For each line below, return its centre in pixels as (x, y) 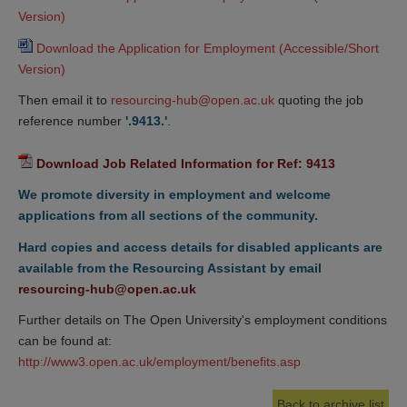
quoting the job (319, 100)
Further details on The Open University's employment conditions (203, 320)
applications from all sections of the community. (168, 216)
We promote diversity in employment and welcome (174, 195)
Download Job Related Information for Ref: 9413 (186, 163)
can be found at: (65, 341)
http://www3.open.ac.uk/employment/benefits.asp (159, 362)
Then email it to (65, 100)
